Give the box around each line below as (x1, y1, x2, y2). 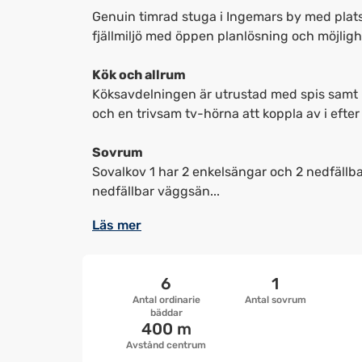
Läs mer (92, 217, 141, 233)
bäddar (149, 307, 183, 318)
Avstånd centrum (126, 339, 206, 351)
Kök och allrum (92, 67, 186, 82)
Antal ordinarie (132, 294, 200, 305)
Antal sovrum (244, 294, 306, 305)
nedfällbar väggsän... (92, 183, 220, 199)
